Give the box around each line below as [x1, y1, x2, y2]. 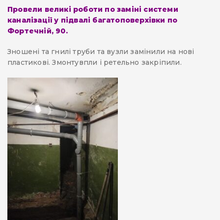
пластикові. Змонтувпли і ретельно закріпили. [7, 58, 182, 67]
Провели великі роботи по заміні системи [7, 5, 178, 14]
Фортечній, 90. [7, 27, 68, 36]
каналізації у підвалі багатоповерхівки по [7, 16, 178, 25]
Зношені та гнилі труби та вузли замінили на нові [7, 47, 194, 56]
